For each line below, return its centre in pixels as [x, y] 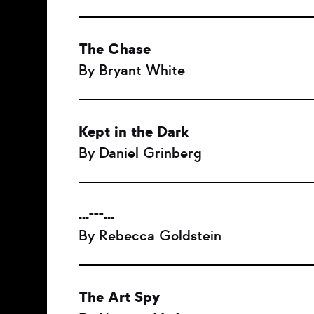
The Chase [115, 49]
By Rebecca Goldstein [150, 235]
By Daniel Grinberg [140, 153]
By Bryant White [132, 70]
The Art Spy [119, 297]
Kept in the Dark [134, 132]
